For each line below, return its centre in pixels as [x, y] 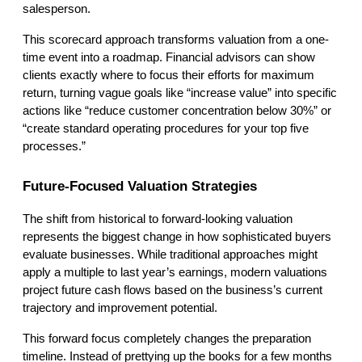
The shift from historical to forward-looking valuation [158, 219]
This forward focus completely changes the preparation [167, 339]
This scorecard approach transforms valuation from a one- [176, 40]
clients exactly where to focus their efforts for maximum [168, 76]
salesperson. [57, 9]
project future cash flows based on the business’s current [173, 290]
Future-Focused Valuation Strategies [140, 186]
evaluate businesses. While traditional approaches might [170, 255]
